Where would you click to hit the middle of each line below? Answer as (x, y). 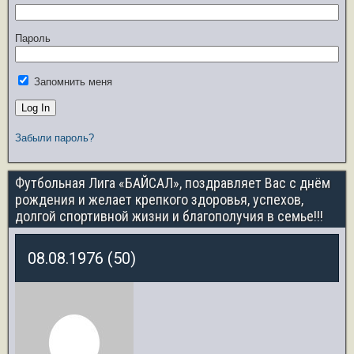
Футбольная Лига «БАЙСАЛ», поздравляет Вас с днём (173, 183)
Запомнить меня (72, 82)
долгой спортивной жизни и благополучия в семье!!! (169, 216)
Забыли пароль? (55, 138)
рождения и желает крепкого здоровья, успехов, (159, 200)
